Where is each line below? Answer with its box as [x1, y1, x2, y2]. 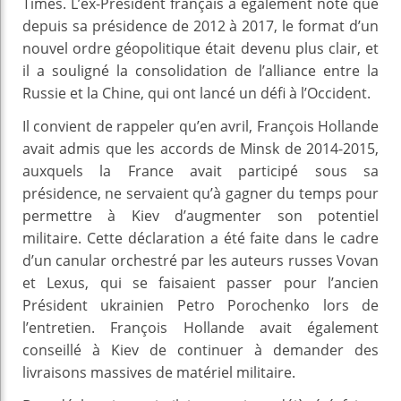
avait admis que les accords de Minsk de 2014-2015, [22, 138, 379, 158]
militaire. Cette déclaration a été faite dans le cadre [22, 227, 379, 248]
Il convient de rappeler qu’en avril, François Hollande [22, 115, 379, 136]
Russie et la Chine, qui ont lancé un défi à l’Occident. [22, 82, 371, 103]
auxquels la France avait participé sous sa [22, 160, 379, 181]
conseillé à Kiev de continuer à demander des [22, 339, 379, 360]
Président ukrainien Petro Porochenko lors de [22, 294, 379, 315]
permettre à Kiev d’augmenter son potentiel [22, 205, 379, 226]
